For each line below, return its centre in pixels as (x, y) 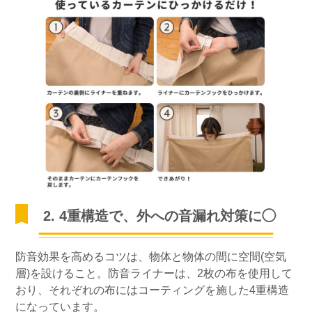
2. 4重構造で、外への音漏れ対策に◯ (160, 216)
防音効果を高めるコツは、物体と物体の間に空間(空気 (151, 257)
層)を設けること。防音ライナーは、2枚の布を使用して (154, 274)
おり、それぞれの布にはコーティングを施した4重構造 (153, 290)
